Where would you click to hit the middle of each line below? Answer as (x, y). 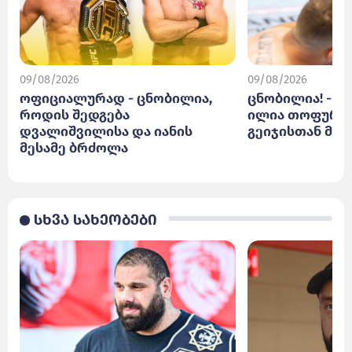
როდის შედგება (75, 115)
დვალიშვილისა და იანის (106, 132)
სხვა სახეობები (95, 220)
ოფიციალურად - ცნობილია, (116, 99)
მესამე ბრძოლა (74, 148)
